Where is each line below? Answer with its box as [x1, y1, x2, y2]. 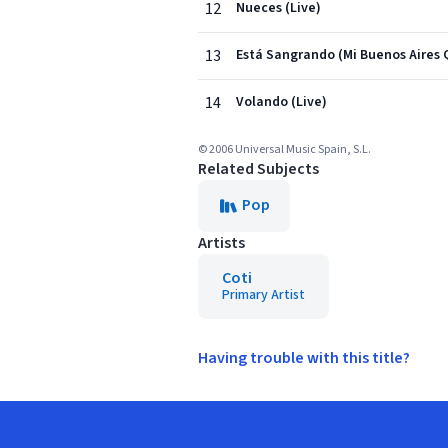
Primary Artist [222, 285, 305, 305]
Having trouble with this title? [198, 347, 410, 369]
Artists [198, 232, 245, 254]
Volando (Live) [236, 92, 327, 112]
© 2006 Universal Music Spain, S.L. [198, 141, 371, 158]
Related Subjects [198, 158, 319, 180]
